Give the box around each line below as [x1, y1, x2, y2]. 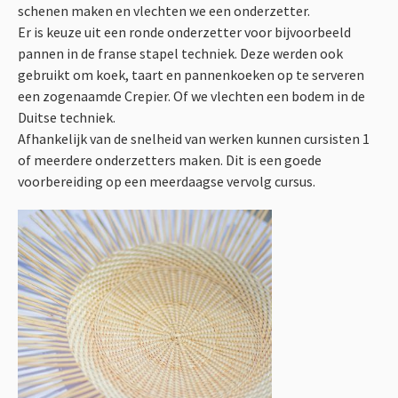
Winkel [155, 46, 243, 86]
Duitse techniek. [18, 108, 115, 126]
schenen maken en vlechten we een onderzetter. [18, 2, 310, 20]
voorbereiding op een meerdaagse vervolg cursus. [18, 172, 315, 190]
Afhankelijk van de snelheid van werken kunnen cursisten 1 [18, 130, 370, 147]
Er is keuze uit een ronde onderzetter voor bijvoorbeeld [18, 23, 351, 41]
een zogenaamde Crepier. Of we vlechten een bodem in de [18, 87, 365, 105]
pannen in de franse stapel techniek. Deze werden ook [18, 44, 343, 62]
